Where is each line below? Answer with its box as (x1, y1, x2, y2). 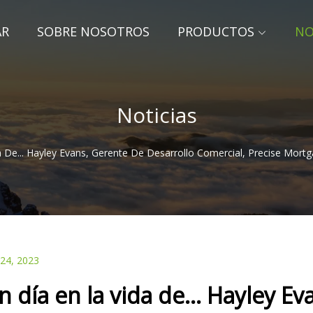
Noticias (116, 100, 197, 129)
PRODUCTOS (177, 23, 254, 40)
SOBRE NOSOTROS (37, 23, 150, 40)
